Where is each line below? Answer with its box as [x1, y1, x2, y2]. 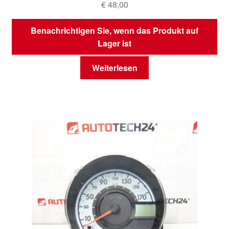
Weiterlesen [91, 62, 138, 74]
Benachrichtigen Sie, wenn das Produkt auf [31, 24, 198, 36]
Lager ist [98, 37, 131, 49]
